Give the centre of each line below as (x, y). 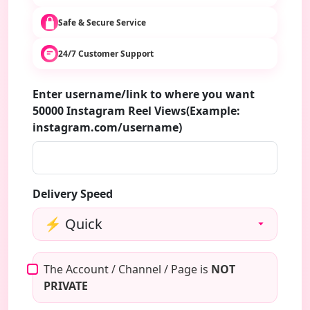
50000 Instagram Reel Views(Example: (136, 111)
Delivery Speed (73, 194)
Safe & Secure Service (102, 22)
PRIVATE (66, 286)
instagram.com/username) (107, 127)
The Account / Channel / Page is (127, 269)
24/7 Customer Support (106, 53)
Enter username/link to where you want (144, 94)
